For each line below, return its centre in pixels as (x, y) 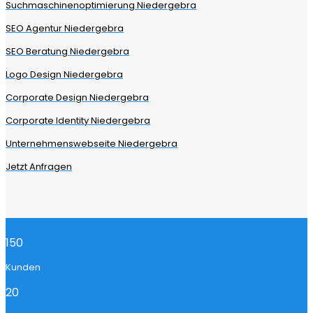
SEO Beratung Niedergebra (67, 52)
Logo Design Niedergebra (64, 75)
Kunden (23, 268)
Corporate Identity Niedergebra (78, 121)
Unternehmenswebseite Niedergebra (92, 144)
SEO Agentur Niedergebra (65, 29)
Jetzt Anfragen (39, 167)
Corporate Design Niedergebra (77, 98)
